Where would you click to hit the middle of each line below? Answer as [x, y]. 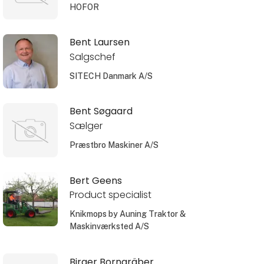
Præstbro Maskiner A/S [114, 145]
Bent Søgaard [101, 111]
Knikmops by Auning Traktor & [127, 214]
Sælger [86, 126]
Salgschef [92, 57]
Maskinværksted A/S [109, 227]
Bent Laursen [99, 42]
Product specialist [110, 195]
